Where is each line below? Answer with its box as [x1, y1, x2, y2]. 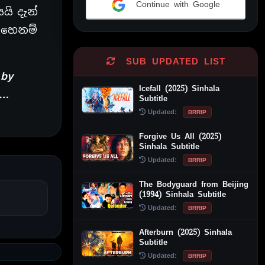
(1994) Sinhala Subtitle [139, 189, 226, 199]
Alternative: [86, 20, 134, 33]
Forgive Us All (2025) [139, 131, 221, 141]
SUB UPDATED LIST [120, 55, 225, 67]
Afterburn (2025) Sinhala [139, 227, 232, 237]
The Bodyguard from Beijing [139, 179, 248, 189]
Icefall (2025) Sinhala [139, 83, 219, 93]
